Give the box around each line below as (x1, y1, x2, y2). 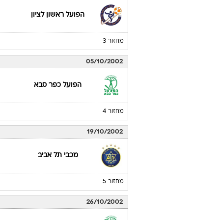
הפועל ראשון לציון (31, 12, 85, 19)
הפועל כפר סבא (34, 82, 82, 89)
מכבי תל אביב (37, 152, 78, 159)
